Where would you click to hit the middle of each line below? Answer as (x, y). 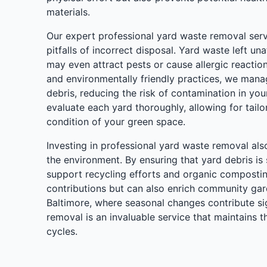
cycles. (62, 231)
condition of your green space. (116, 122)
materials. (68, 12)
